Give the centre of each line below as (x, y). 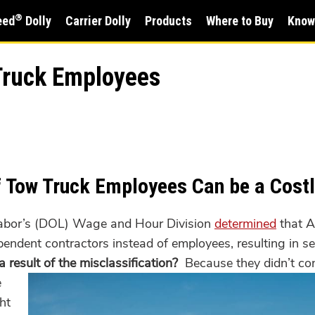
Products (169, 20)
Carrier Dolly (98, 20)
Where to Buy (240, 20)
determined (245, 223)
